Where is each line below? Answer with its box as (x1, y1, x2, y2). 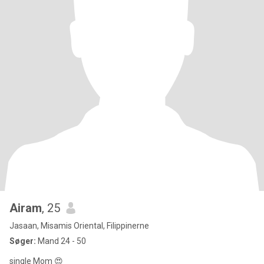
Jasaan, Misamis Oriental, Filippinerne (9, 221, 149, 230)
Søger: (9, 236, 36, 246)
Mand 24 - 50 (36, 236, 86, 246)
